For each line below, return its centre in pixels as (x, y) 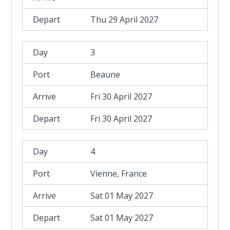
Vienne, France (119, 174)
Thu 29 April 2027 (124, 20)
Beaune (106, 74)
